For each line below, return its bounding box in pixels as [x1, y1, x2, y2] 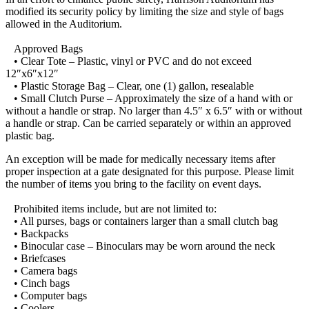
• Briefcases [6, 252, 66, 265]
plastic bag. [6, 130, 54, 142]
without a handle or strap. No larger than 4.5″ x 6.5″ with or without [6, 105, 302, 117]
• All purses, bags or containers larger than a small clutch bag [6, 215, 278, 228]
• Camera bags [6, 265, 77, 277]
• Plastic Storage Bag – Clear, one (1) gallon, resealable [6, 80, 254, 92]
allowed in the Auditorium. [6, 18, 122, 30]
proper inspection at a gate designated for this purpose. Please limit [6, 166, 294, 178]
